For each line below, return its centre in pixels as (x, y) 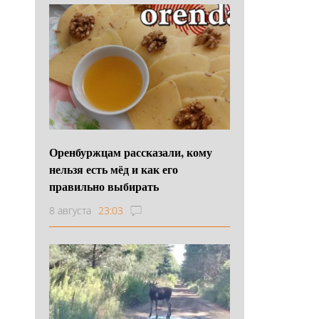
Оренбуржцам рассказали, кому (131, 152)
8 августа (70, 210)
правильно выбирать (104, 186)
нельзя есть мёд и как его (114, 169)
